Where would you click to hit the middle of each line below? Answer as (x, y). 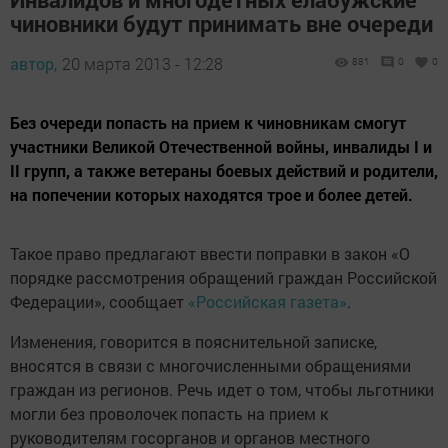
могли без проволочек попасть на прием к (169, 414)
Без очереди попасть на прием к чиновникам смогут (208, 123)
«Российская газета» (267, 302)
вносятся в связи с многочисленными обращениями (210, 366)
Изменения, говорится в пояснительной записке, (193, 342)
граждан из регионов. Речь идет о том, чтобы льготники (222, 390)
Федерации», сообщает (99, 302)
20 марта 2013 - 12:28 (142, 64)
